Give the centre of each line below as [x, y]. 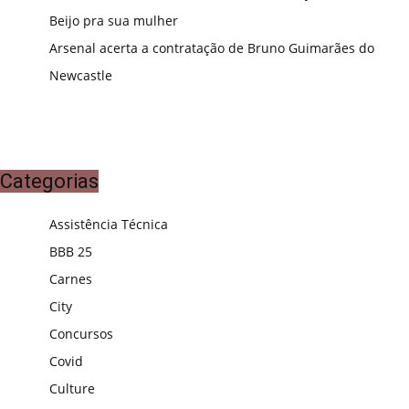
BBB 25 [71, 252]
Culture [72, 389]
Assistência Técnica [109, 225]
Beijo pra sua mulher [114, 21]
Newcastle [81, 76]
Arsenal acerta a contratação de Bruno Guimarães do [212, 48]
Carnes [71, 279]
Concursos [81, 334]
